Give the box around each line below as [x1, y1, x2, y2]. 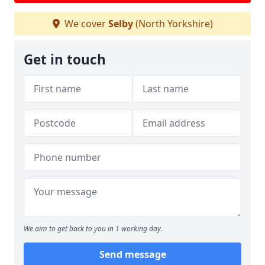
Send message [99, 248, 166, 261]
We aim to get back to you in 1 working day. [24, 224, 163, 234]
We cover [62, 17, 108, 31]
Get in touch [24, 50, 106, 69]
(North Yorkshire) [132, 17, 213, 31]
